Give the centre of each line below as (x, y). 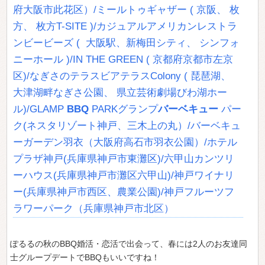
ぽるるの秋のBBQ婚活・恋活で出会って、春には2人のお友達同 (129, 243)
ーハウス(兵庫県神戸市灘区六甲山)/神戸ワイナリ (124, 175)
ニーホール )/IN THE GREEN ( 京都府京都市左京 (123, 59)
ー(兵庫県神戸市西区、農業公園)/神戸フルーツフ (124, 192)
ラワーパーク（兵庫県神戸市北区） (94, 208)
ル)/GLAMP (40, 109)
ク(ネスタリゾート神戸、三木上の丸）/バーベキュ (127, 125)
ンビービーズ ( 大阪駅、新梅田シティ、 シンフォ (127, 43)
